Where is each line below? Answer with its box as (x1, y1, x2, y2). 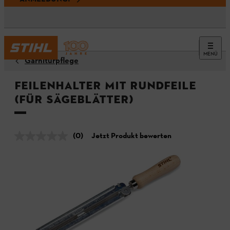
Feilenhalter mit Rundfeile (14, 78, 196, 92)
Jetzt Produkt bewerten (91, 130, 171, 142)
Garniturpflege (25, 55, 79, 67)
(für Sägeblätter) (14, 92, 133, 106)
